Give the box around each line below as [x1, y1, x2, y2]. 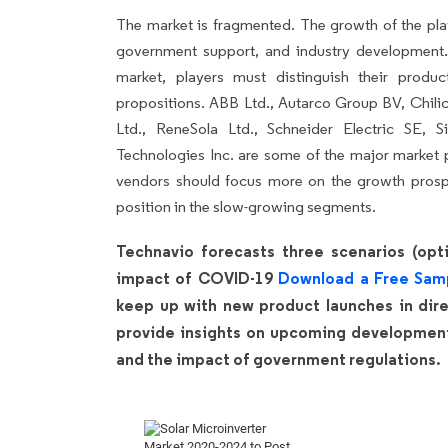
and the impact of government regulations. [116, 348, 441, 369]
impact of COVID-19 [116, 267, 279, 288]
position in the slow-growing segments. [116, 196, 376, 216]
